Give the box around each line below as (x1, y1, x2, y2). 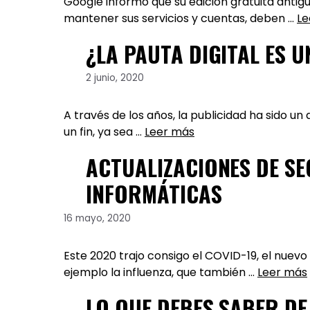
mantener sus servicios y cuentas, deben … (64, 10, 297, 26)
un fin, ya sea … (64, 124, 145, 140)
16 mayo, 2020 (64, 212, 131, 226)
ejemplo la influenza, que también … (64, 264, 257, 281)
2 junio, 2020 (86, 71, 144, 85)
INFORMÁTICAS (86, 177, 222, 210)
